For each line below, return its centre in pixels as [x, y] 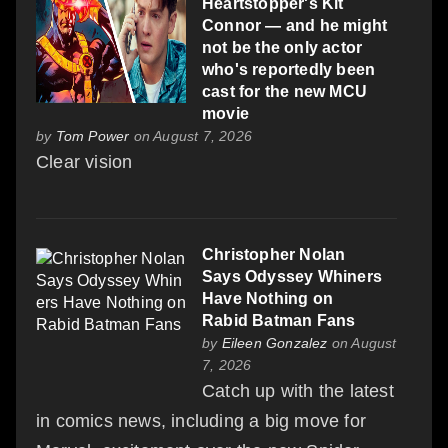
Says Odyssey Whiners [292, 276]
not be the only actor [282, 47]
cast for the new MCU [284, 91]
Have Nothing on [267, 298]
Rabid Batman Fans [279, 320]
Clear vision [84, 161]
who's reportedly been [289, 69]
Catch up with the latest [298, 390]
